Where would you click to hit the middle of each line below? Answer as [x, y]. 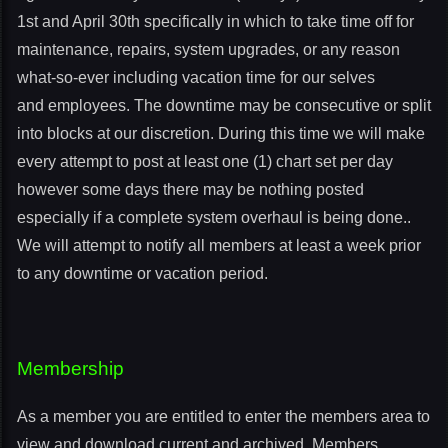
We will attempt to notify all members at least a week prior [219, 245]
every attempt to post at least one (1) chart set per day [205, 161]
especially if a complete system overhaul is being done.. [214, 217]
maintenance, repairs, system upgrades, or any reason [208, 49]
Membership [70, 368]
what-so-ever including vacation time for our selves [196, 77]
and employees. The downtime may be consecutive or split [224, 105]
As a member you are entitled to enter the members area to [223, 416]
